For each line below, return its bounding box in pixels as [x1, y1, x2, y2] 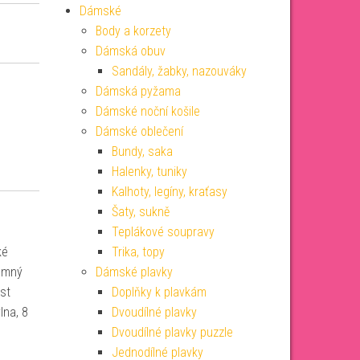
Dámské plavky [95, 264, 173, 280]
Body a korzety [95, 23, 171, 39]
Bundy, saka [111, 144, 173, 159]
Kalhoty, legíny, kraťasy [111, 184, 227, 199]
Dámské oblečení [95, 124, 183, 139]
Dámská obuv [95, 43, 166, 59]
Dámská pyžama [95, 84, 181, 99]
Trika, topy [111, 244, 165, 260]
